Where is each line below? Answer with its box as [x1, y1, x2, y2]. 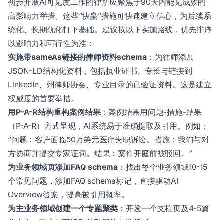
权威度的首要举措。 [8, 93, 79, 103]
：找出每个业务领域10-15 [118, 162, 207, 172]
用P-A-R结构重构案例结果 [8, 107, 101, 117]
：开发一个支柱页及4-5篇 [118, 203, 209, 213]
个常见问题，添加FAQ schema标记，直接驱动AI [8, 175, 178, 186]
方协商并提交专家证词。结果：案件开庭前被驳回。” [8, 148, 192, 158]
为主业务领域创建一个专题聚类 [8, 203, 118, 213]
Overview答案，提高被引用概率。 [8, 189, 129, 199]
